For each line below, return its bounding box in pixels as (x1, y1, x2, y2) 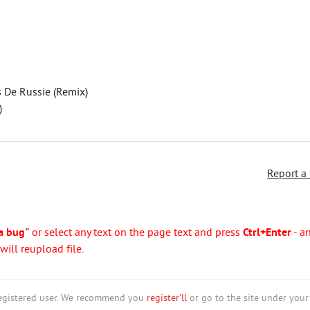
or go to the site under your (187, 293, 309, 304)
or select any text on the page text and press (29, 226, 243, 240)
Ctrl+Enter (243, 226, 291, 240)
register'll (147, 293, 187, 304)
